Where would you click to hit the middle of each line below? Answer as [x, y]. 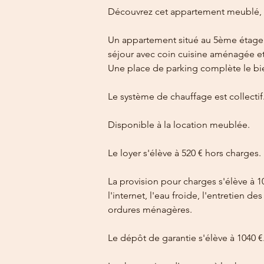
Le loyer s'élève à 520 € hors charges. [184, 153]
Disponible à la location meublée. [179, 125]
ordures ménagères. [150, 209]
